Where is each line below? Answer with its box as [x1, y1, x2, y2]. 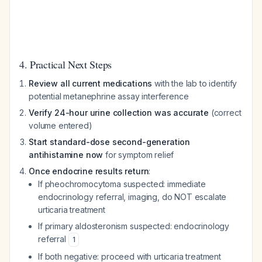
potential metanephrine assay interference [29, 91, 189, 101]
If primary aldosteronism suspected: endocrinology [38, 221, 230, 231]
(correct [208, 108, 242, 118]
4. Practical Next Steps [19, 57, 112, 71]
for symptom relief [103, 150, 174, 160]
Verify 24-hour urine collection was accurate [29, 108, 209, 118]
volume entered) [29, 120, 92, 130]
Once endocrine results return [29, 166, 149, 176]
